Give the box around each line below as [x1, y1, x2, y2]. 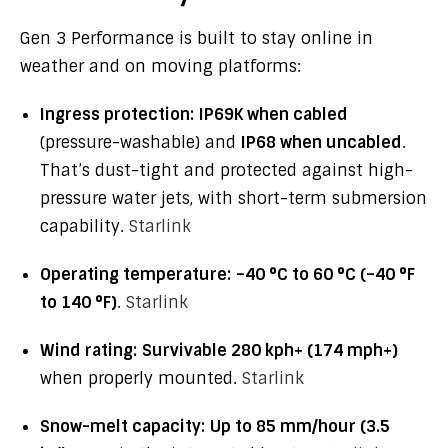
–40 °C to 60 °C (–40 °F [236, 264, 415, 285]
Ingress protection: [40, 104, 194, 125]
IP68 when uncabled [241, 132, 402, 153]
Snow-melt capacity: [40, 416, 205, 437]
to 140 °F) [40, 292, 117, 313]
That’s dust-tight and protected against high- [40, 160, 413, 181]
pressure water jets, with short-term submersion [40, 188, 427, 209]
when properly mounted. [40, 368, 242, 389]
